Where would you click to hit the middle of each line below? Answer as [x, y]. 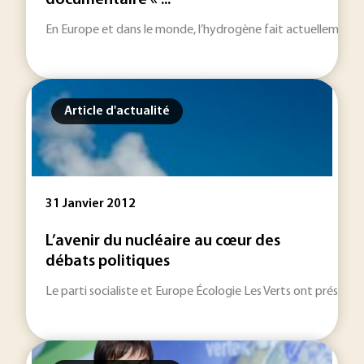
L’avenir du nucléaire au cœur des [163, 241]
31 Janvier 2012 [91, 204]
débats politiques [108, 262]
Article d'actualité [117, 111]
